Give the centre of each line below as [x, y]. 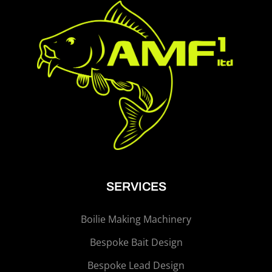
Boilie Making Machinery [136, 219]
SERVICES [136, 187]
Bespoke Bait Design [136, 243]
